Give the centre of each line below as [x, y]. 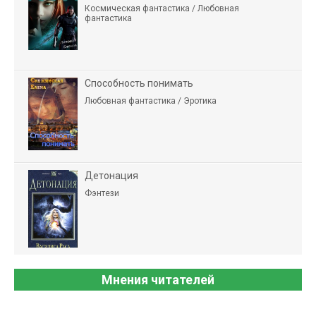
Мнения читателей [158, 279]
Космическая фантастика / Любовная [162, 8]
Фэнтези [102, 193]
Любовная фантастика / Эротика [151, 101]
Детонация [111, 175]
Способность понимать [139, 83]
